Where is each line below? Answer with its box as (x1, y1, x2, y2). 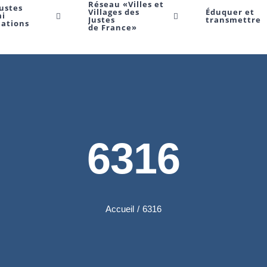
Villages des (88, 6, 140, 17)
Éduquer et (205, 6, 254, 17)
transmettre (205, 14, 261, 25)
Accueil (105, 204, 134, 215)
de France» (88, 21, 138, 33)
